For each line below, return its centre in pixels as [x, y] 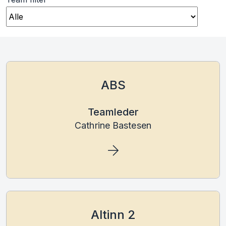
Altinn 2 [113, 214]
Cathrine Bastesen [113, 125]
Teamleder [113, 112]
